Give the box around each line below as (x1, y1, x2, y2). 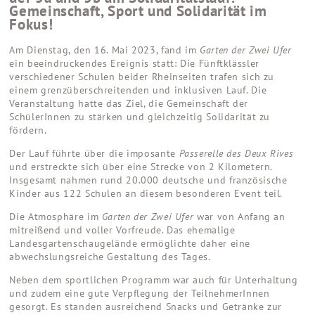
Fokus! (9, 15, 53, 34)
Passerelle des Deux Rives (179, 146, 294, 160)
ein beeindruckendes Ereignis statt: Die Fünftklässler (9, 56, 259, 70)
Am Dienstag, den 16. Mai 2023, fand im (9, 43, 200, 56)
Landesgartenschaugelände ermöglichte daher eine (9, 236, 251, 250)
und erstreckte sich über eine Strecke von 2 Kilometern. (9, 160, 273, 173)
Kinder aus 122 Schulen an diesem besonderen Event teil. (9, 186, 283, 200)
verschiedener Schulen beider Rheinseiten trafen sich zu (9, 70, 275, 83)
